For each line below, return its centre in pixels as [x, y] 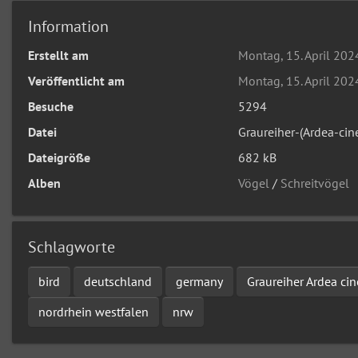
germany [199, 281]
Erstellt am [58, 55]
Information [68, 26]
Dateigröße [59, 157]
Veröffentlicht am [76, 81]
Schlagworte [72, 247]
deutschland [118, 281]
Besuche [51, 106]
